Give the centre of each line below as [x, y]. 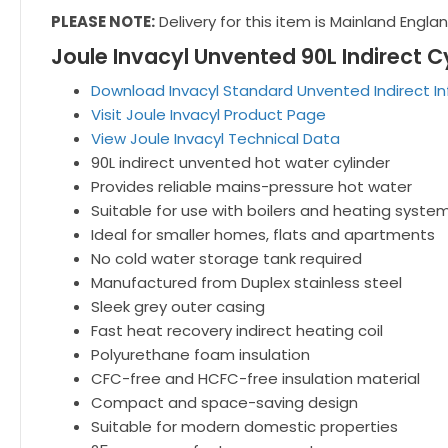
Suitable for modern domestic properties [244, 426]
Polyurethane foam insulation [200, 354]
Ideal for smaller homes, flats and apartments [263, 234]
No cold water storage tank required [226, 258]
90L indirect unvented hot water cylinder [240, 162]
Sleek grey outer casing [178, 306]
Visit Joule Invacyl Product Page [208, 114]
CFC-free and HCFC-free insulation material [255, 378]
